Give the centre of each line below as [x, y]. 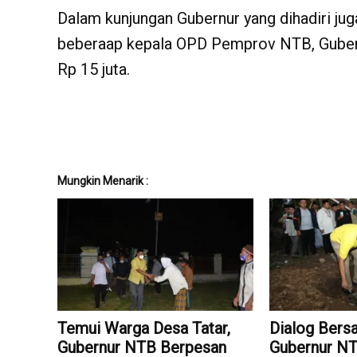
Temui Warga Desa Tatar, [144, 328]
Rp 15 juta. [94, 70]
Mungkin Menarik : [103, 181]
